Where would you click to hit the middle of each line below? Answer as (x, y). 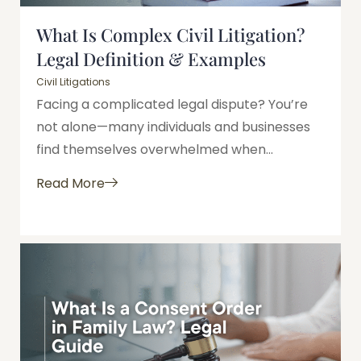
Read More (71, 184)
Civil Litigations (73, 81)
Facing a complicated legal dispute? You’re (172, 104)
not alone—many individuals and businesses (173, 127)
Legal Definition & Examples (151, 58)
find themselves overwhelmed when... (155, 149)
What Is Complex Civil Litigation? (170, 34)
